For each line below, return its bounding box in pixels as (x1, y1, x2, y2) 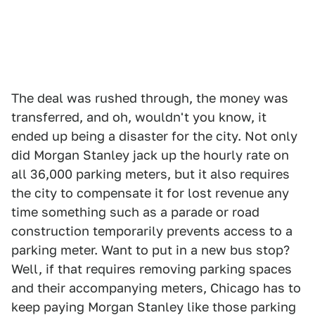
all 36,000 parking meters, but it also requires (11, 167, 290, 182)
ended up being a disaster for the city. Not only (11, 129, 297, 144)
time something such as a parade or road (11, 205, 259, 220)
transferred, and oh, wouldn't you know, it (11, 110, 266, 125)
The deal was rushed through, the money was (11, 91, 288, 106)
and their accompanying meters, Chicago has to (11, 281, 301, 296)
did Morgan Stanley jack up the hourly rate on (11, 148, 289, 163)
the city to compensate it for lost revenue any (11, 186, 289, 201)
